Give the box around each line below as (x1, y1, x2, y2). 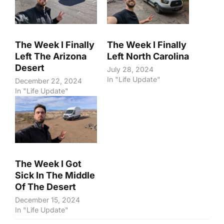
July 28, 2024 (107, 65, 153, 74)
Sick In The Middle (15, 170, 95, 181)
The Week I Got (15, 158, 81, 169)
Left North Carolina (107, 51, 189, 62)
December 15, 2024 (15, 195, 80, 204)
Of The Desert (15, 181, 76, 192)
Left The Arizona (15, 51, 86, 62)
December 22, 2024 (15, 76, 82, 85)
